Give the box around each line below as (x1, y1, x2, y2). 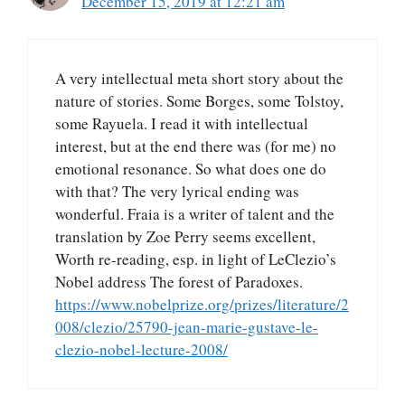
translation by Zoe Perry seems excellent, (55, 225, 316, 247)
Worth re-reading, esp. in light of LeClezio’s (55, 248, 336, 269)
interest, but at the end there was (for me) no (55, 135, 336, 156)
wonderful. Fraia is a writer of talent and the (55, 202, 334, 224)
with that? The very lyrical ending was (55, 180, 299, 202)
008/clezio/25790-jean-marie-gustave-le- (55, 316, 318, 337)
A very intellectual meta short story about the (55, 67, 344, 89)
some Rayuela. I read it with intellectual (55, 112, 308, 134)
